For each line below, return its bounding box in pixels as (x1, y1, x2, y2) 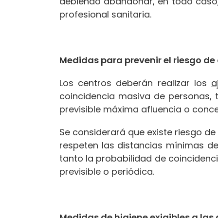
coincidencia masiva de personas (59, 90, 210, 102)
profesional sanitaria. (59, 8, 151, 20)
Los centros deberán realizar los (59, 76, 211, 89)
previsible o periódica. (59, 165, 154, 178)
